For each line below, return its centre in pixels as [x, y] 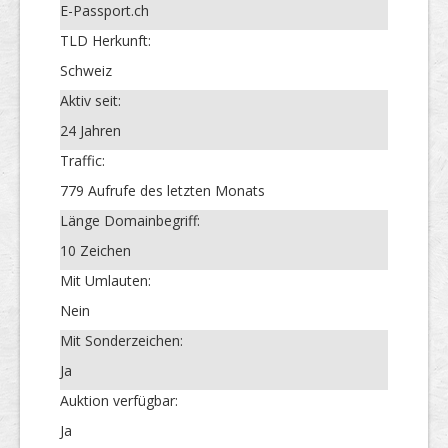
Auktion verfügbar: [119, 400]
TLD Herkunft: [105, 40]
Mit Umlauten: [105, 280]
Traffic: [82, 160]
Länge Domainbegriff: [130, 220]
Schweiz [86, 70]
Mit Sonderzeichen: [121, 340]
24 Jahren [90, 130]
